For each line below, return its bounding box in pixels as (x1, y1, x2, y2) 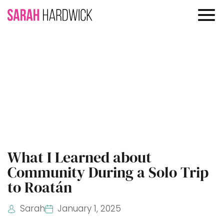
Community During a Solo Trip (7, 162, 208, 182)
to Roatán (7, 177, 72, 197)
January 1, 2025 (57, 202, 121, 214)
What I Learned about (7, 147, 151, 167)
